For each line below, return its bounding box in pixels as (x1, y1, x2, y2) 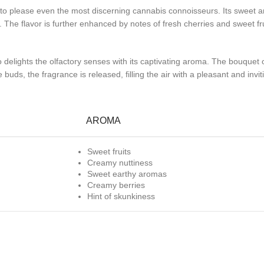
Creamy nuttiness (87, 158, 153, 167)
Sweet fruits (87, 147, 131, 156)
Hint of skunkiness (87, 192, 155, 201)
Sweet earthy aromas (87, 169, 167, 179)
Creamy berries (87, 180, 145, 190)
